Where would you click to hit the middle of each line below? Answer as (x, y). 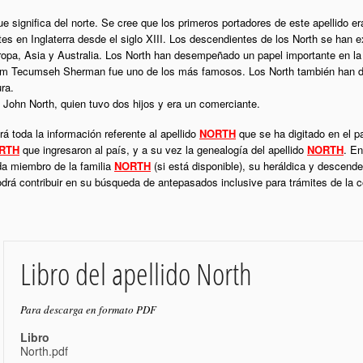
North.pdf (44, 351)
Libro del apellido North (136, 274)
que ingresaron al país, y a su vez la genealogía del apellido (163, 150)
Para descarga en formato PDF (88, 310)
